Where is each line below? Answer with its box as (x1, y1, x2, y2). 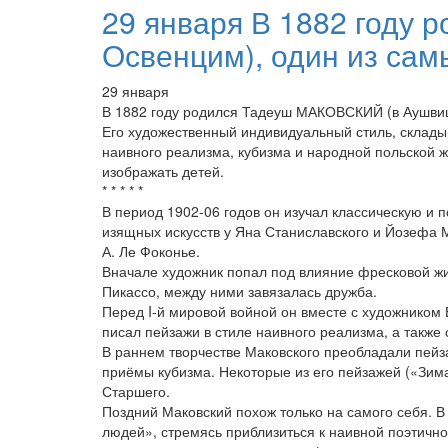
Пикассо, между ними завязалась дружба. (102, 281, 377, 301)
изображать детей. (102, 161, 224, 181)
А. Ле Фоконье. (102, 241, 200, 261)
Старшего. (102, 381, 170, 401)
